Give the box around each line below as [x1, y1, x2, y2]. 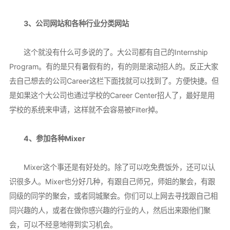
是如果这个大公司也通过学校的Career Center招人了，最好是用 [9, 91, 215, 100]
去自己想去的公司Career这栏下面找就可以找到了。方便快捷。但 [9, 76, 219, 86]
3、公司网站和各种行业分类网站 [9, 19, 129, 28]
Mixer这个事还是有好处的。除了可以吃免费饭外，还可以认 [9, 163, 215, 172]
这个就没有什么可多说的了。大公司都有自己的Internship [9, 48, 208, 57]
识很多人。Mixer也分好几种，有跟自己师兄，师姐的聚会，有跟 [9, 177, 215, 186]
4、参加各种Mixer [9, 134, 85, 143]
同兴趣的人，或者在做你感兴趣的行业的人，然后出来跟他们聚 [9, 206, 210, 215]
